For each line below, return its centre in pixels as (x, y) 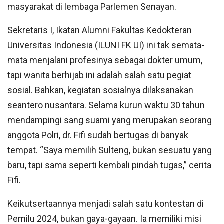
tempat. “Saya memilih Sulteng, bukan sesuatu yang (110, 150)
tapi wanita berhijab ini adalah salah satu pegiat (99, 75)
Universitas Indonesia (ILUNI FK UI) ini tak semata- (106, 45)
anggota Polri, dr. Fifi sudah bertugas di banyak (98, 135)
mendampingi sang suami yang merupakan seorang (110, 120)
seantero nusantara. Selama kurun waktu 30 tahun (106, 105)
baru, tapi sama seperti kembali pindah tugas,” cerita (109, 165)
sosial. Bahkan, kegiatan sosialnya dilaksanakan (100, 90)
